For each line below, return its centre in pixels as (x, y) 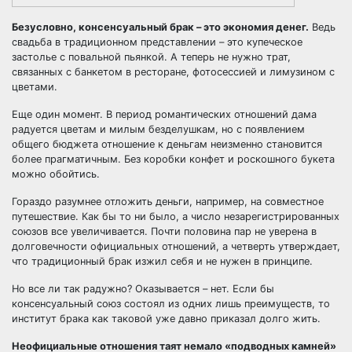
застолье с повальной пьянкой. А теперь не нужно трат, (151, 57)
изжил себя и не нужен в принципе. (222, 261)
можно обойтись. (56, 174)
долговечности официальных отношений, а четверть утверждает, (176, 246)
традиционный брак (82, 261)
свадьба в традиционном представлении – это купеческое (157, 42)
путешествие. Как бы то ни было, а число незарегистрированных (176, 216)
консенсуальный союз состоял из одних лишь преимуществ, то (171, 304)
